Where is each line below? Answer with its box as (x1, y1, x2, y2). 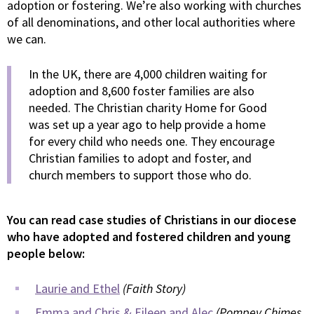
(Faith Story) (123, 280, 186, 296)
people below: (7, 245, 85, 261)
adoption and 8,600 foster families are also (29, 83, 254, 99)
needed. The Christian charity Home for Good (29, 100, 267, 116)
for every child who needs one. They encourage (29, 133, 275, 149)
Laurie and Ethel (35, 280, 120, 296)
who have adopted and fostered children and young (7, 228, 291, 245)
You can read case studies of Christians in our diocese (7, 212, 296, 228)
